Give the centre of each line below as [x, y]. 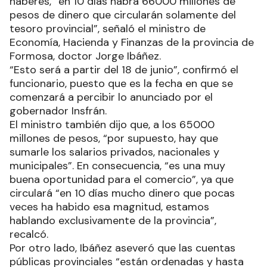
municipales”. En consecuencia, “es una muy [117, 165]
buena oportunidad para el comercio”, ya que [122, 179]
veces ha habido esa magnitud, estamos [109, 207]
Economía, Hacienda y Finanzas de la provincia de [132, 42]
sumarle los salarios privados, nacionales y [114, 152]
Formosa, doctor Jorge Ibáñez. [87, 56]
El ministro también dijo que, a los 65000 [112, 124]
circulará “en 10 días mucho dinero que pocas [122, 193]
